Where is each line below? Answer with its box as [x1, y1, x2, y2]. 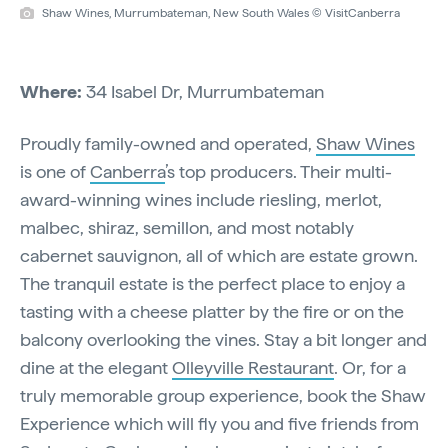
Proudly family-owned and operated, [20, 132, 316, 154]
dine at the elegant [20, 356, 172, 378]
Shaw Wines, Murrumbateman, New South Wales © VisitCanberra [42, 5, 400, 20]
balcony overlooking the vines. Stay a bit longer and [20, 328, 427, 350]
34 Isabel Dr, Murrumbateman [86, 80, 324, 102]
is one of [20, 160, 90, 182]
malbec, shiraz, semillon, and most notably [20, 216, 354, 238]
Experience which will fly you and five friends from [20, 412, 419, 434]
